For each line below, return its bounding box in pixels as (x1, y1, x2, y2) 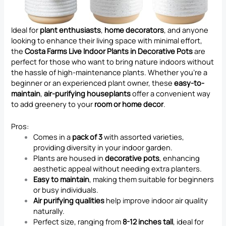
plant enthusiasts (40, 25, 101, 35)
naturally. (33, 206, 65, 216)
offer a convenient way (131, 88, 211, 99)
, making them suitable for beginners (89, 174, 214, 185)
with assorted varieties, (102, 132, 185, 142)
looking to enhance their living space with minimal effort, (11, 35, 203, 46)
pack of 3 (72, 132, 103, 142)
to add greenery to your (11, 99, 95, 109)
